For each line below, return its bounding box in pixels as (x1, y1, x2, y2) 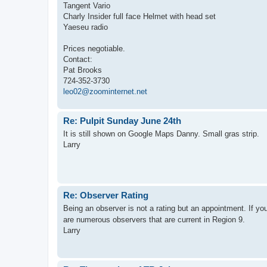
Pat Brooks (63, 65, 102, 74)
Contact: (63, 54, 92, 64)
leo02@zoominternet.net (63, 86, 147, 96)
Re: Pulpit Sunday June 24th (63, 115, 181, 126)
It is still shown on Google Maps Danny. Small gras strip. (63, 129, 259, 138)
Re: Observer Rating (63, 190, 148, 200)
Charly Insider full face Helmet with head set (63, 11, 216, 21)
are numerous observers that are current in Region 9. (63, 215, 245, 224)
